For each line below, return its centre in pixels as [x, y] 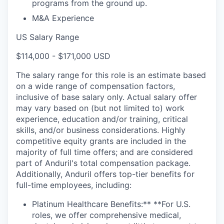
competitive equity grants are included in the [101, 141]
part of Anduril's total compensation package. [103, 163]
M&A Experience [63, 18]
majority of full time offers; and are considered [104, 152]
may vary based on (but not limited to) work [100, 108]
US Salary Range [47, 37]
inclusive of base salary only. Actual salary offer [106, 97]
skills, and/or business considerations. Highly [101, 130]
